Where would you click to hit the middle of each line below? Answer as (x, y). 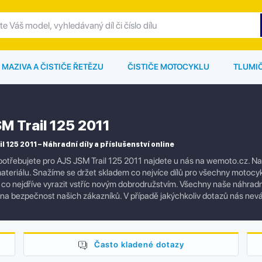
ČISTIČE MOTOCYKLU (168, 67)
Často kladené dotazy (139, 245)
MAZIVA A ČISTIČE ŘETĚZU (53, 67)
